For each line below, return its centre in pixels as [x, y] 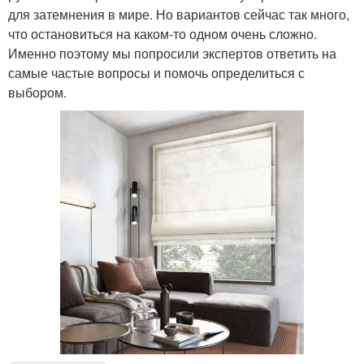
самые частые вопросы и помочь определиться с [156, 72]
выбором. [37, 92]
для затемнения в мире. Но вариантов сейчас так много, [179, 14]
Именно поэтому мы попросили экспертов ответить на [172, 53]
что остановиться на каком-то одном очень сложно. [162, 33]
